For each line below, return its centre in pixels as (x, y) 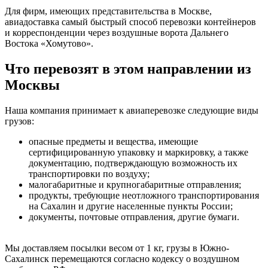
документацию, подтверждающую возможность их (133, 163)
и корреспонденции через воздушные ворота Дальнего (117, 32)
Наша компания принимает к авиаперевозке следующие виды (132, 110)
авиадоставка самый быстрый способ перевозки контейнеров (130, 22)
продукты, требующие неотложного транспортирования (144, 195)
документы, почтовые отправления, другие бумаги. (134, 217)
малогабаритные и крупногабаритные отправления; (135, 184)
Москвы (32, 85)
